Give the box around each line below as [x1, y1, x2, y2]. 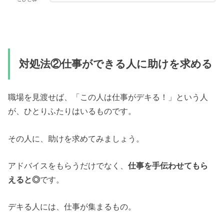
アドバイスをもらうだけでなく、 [8, 160, 128, 170]
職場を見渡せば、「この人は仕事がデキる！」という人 [8, 92, 208, 102]
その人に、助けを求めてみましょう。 [8, 133, 144, 143]
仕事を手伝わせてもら [128, 160, 208, 170]
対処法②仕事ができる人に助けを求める [18, 57, 212, 70]
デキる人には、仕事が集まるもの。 [8, 202, 136, 211]
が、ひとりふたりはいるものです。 [8, 106, 136, 116]
